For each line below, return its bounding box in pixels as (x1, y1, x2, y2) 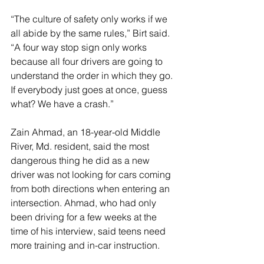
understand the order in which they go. (11, 69, 175, 81)
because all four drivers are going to (11, 55, 165, 67)
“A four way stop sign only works (11, 41, 149, 53)
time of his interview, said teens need (11, 225, 168, 237)
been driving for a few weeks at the (11, 210, 159, 223)
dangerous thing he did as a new (11, 154, 152, 166)
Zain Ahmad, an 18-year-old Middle (11, 126, 163, 138)
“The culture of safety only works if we (11, 12, 170, 25)
